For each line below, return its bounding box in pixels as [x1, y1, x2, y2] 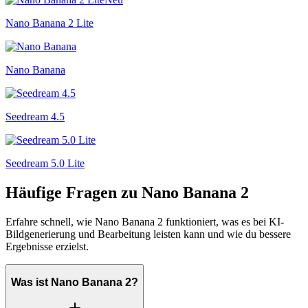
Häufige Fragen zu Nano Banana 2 [5, 183, 249, 201]
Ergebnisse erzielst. [5, 240, 89, 252]
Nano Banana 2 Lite [5, 17, 93, 29]
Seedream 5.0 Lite [5, 157, 85, 169]
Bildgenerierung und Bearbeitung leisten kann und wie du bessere [5, 228, 291, 240]
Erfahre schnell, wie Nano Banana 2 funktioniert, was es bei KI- [5, 215, 284, 228]
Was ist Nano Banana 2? [11, 276, 138, 289]
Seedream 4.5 [5, 111, 65, 122]
